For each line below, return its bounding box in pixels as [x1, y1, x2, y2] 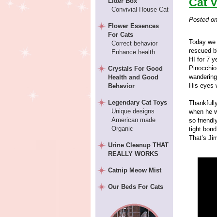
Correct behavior [111, 40, 157, 47]
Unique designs [111, 108, 155, 115]
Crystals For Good [108, 65, 163, 72]
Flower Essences [108, 22, 159, 30]
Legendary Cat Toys [108, 99, 168, 106]
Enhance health [111, 48, 155, 56]
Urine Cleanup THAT [108, 141, 169, 149]
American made [111, 116, 155, 124]
